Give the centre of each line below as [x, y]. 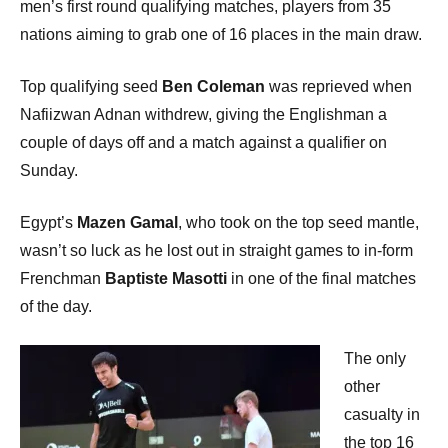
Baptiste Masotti [166, 278]
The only [375, 358]
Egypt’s [48, 222]
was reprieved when [338, 86]
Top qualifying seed [91, 86]
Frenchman [62, 278]
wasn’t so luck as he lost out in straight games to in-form [216, 250]
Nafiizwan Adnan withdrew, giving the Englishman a [203, 114]
